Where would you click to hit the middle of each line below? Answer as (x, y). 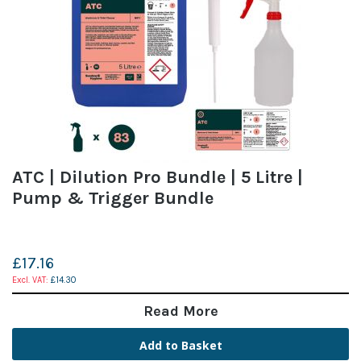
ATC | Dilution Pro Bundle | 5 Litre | (158, 177)
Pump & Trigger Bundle (113, 198)
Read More (180, 311)
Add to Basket (180, 345)
